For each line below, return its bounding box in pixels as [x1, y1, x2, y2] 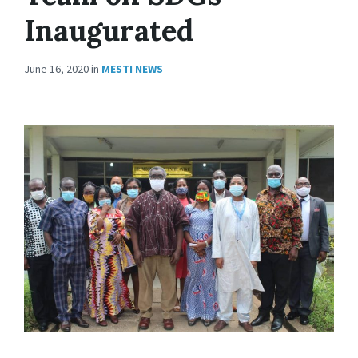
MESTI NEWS [101, 62, 163, 76]
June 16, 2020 [24, 62, 91, 76]
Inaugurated [24, 12, 193, 49]
